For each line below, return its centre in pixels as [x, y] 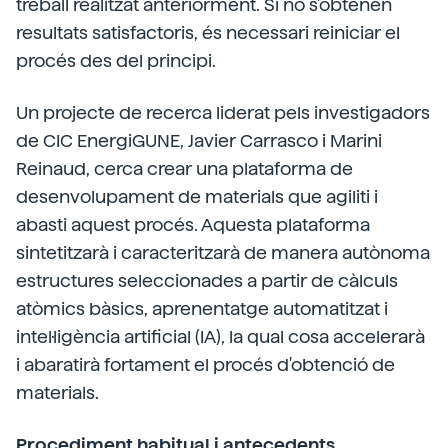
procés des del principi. [116, 60]
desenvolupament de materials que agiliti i [197, 196]
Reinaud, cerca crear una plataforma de [184, 168]
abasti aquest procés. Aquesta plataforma [193, 224]
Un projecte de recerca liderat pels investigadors [223, 112]
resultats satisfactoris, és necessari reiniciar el [208, 32]
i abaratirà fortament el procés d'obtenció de [205, 364]
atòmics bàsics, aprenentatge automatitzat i [202, 308]
